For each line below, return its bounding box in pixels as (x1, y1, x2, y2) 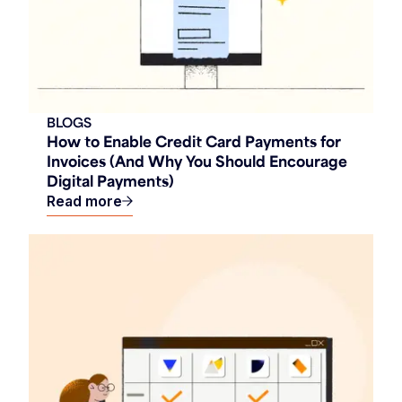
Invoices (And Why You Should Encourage (47, 151, 347, 171)
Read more (47, 192, 122, 211)
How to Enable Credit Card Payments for (47, 131, 341, 152)
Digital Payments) (47, 170, 174, 191)
